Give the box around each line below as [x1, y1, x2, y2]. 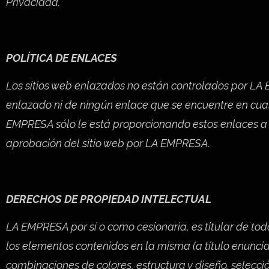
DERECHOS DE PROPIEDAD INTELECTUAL [6, 192, 211, 205]
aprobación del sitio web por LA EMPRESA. [6, 137, 210, 150]
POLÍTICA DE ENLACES [6, 51, 117, 64]
